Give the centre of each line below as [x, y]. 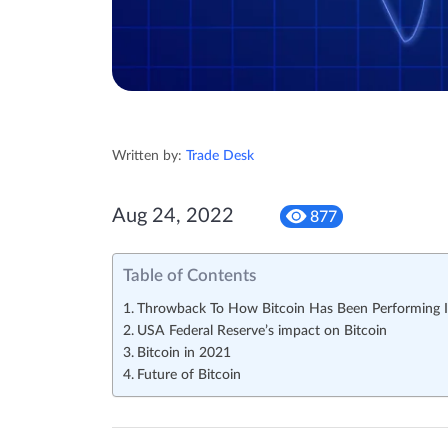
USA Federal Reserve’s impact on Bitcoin [261, 331]
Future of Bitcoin [188, 375]
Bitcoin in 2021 [183, 353]
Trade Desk [220, 156]
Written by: [149, 156]
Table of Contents [189, 276]
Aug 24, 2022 [173, 216]
